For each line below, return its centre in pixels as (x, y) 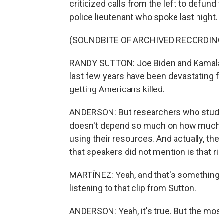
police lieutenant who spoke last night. (143, 17)
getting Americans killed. (117, 89)
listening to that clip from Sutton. (133, 188)
